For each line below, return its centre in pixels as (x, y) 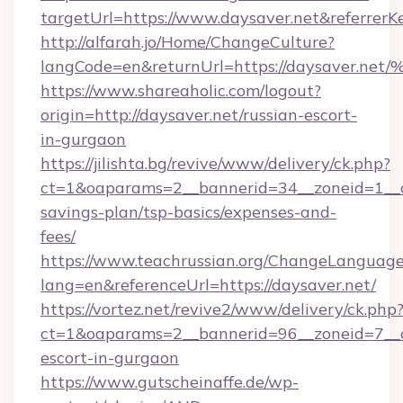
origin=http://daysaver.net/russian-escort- (199, 115)
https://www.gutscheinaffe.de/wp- (170, 382)
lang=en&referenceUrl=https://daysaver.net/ (208, 285)
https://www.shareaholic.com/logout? (181, 90)
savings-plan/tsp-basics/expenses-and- (188, 212)
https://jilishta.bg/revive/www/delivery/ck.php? (215, 163)
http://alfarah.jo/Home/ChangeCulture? (188, 42)
